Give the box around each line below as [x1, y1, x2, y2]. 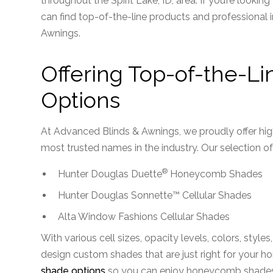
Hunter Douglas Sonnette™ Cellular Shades [58, 190, 252, 201]
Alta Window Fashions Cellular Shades [58, 211, 230, 222]
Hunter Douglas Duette [58, 168, 163, 180]
